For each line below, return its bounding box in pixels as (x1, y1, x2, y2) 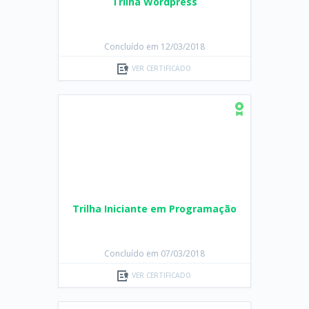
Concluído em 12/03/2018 (103, 41, 205, 52)
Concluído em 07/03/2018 (103, 248, 205, 259)
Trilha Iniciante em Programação (72, 202, 237, 215)
